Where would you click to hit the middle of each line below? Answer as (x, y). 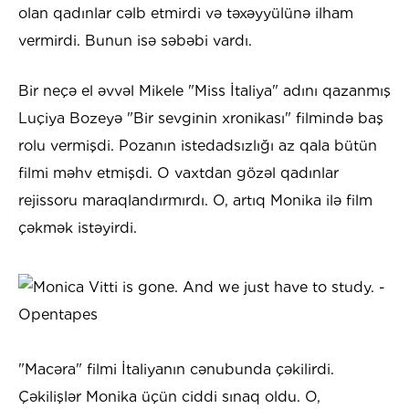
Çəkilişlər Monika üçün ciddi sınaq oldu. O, (169, 397)
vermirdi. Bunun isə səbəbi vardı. (135, 41)
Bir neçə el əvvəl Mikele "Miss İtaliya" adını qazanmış (204, 91)
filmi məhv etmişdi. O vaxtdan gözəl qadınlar (178, 173)
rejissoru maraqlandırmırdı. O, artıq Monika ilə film (195, 201)
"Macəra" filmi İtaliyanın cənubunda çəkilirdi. (176, 370)
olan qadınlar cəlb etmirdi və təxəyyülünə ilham (186, 14)
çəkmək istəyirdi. (78, 228)
